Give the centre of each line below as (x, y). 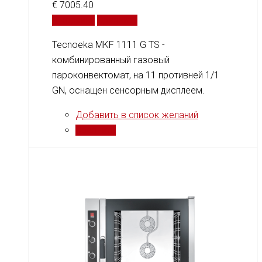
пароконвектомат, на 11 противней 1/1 (136, 75)
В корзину (73, 20)
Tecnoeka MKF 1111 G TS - (108, 44)
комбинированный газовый (111, 60)
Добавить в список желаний (137, 115)
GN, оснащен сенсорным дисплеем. (128, 90)
